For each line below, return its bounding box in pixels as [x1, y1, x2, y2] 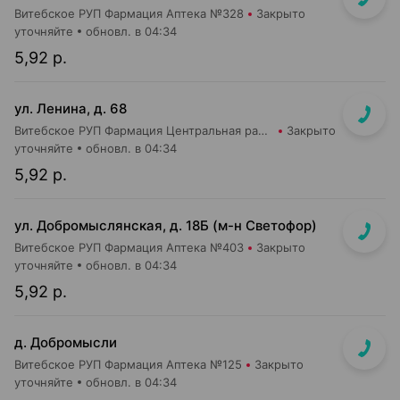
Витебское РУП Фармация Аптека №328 [14, 6, 244, 21]
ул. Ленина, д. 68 [14, 100, 127, 117]
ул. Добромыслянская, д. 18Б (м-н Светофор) [14, 217, 317, 234]
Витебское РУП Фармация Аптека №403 [14, 240, 244, 254]
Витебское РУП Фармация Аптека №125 [14, 357, 242, 371]
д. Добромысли [14, 334, 117, 351]
